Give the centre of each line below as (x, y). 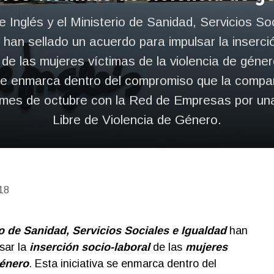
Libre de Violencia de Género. (137, 120)
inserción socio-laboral (89, 247)
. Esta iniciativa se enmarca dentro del (122, 264)
